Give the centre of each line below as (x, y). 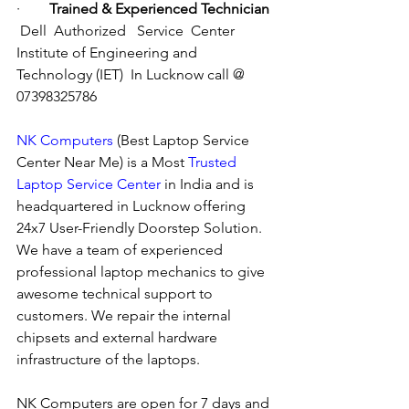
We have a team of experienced (121, 250)
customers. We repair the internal (126, 316)
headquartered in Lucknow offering (133, 206)
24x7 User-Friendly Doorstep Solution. (141, 228)
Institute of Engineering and (109, 53)
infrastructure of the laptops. (108, 360)
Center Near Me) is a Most (102, 163)
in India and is (209, 184)
